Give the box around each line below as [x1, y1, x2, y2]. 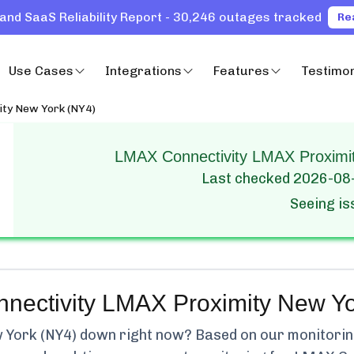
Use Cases [9, 63, 73, 78]
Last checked [201, 170, 293, 187]
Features [213, 63, 269, 78]
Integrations [105, 63, 182, 78]
